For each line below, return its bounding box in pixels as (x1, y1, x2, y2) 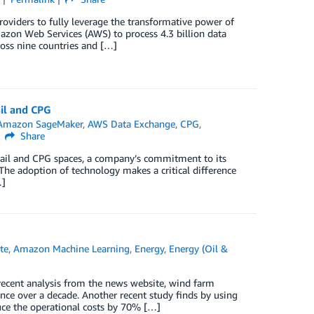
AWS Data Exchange (88, 118, 176, 130)
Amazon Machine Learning (13, 243, 130, 255)
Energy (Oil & (169, 243, 228, 255)
